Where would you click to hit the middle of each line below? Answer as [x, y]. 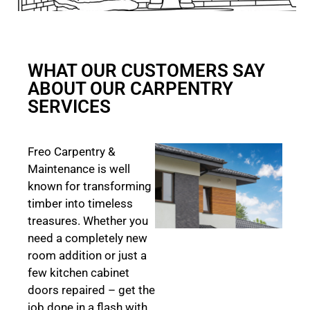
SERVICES [69, 107]
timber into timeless [80, 204]
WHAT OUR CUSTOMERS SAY [146, 71]
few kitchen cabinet [79, 273]
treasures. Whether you [88, 221]
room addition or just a [87, 256]
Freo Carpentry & [72, 152]
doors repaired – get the [91, 290]
